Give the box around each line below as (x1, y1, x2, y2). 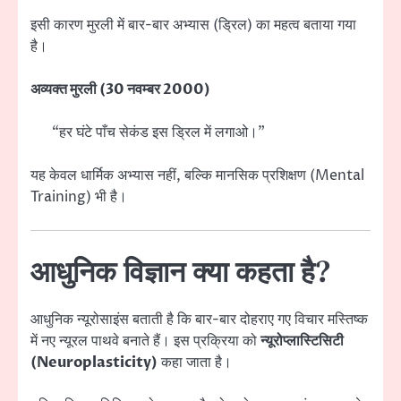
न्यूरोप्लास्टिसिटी (260, 330, 344, 351)
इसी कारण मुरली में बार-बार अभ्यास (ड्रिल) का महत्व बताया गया (30, 15, 356, 36)
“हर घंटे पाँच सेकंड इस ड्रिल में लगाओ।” (52, 123, 265, 143)
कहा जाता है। (158, 352, 232, 372)
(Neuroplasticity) (30, 352, 158, 372)
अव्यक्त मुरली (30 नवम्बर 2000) (30, 80, 210, 100)
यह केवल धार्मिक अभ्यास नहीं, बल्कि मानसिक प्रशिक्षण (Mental (30, 166, 364, 186)
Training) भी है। (30, 187, 127, 208)
